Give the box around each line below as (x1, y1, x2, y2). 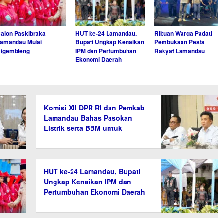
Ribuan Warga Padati (154, 28, 212, 37)
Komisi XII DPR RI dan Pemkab (44, 102, 145, 112)
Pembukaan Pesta (154, 37, 205, 46)
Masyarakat (44, 133, 82, 143)
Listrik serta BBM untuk (44, 123, 123, 133)
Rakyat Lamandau (154, 46, 205, 55)
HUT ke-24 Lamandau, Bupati (44, 166, 141, 176)
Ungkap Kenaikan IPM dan (44, 176, 132, 186)
